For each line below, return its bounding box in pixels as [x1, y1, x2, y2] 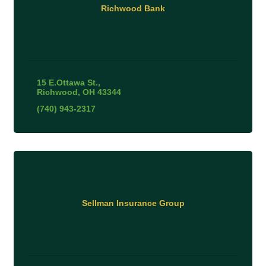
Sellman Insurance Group [81, 198, 185, 208]
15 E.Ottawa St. [36, 77, 98, 87]
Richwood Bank [101, 4, 165, 14]
